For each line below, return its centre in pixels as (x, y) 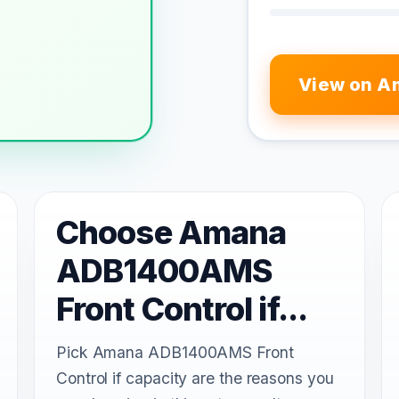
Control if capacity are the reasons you (195, 379)
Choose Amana (171, 233)
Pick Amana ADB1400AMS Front (175, 353)
